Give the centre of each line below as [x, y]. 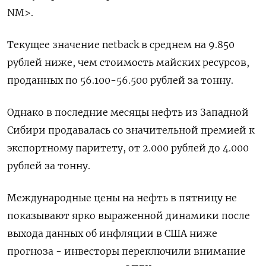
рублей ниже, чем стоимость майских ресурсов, [128, 62]
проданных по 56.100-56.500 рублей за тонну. [120, 80]
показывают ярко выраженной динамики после [129, 215]
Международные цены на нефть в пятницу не [122, 197]
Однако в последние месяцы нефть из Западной [128, 112]
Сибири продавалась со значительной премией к [131, 130]
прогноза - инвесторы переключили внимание [126, 251]
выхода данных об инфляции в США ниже [112, 233]
